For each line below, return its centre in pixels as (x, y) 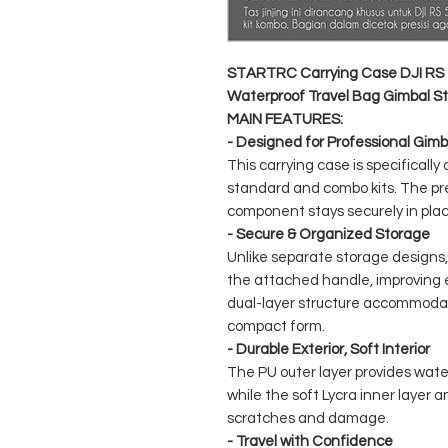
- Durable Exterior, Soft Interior (328, 350)
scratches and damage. (308, 419)
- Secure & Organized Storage (328, 235)
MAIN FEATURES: (285, 120)
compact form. (276, 327)
